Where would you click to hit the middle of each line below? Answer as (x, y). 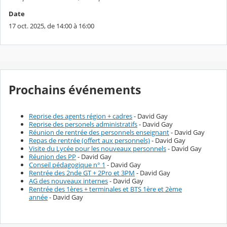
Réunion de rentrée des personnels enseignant (99, 132)
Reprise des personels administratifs (83, 124)
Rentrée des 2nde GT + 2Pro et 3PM (82, 173)
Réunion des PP (52, 156)
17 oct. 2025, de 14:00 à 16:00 (51, 26)
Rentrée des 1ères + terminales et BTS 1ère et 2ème (105, 189)
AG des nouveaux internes (68, 181)
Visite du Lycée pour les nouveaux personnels (98, 148)
